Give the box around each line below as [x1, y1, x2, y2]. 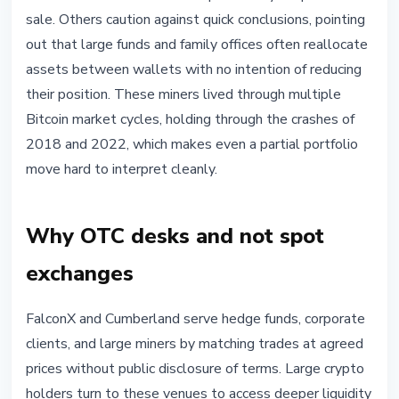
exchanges [26, 259, 134, 289]
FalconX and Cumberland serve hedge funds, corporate [26, 309, 365, 330]
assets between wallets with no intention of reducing [26, 60, 362, 80]
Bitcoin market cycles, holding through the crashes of [26, 110, 354, 130]
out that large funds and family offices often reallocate [26, 35, 368, 55]
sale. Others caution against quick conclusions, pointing [26, 10, 365, 30]
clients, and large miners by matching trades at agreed [26, 334, 363, 354]
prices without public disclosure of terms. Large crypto [26, 359, 364, 379]
